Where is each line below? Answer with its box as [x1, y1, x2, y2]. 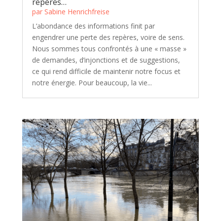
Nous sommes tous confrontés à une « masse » [32, 44, 186, 54]
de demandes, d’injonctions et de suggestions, [32, 55, 180, 65]
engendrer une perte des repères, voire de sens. [32, 33, 184, 42]
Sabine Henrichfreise [44, 7, 110, 17]
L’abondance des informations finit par [32, 21, 155, 31]
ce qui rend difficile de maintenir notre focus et [32, 67, 181, 76]
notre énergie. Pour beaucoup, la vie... [32, 78, 152, 88]
